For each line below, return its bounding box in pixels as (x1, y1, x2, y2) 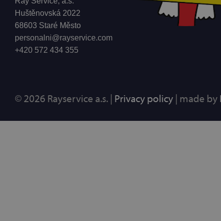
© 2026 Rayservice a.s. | (15, 91, 114, 105)
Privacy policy (114, 91, 173, 105)
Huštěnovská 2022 (15, 8, 80, 17)
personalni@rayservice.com (15, 33, 112, 42)
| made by (173, 91, 220, 105)
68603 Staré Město (15, 21, 81, 30)
